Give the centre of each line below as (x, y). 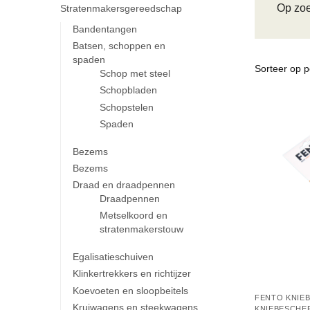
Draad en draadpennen (124, 185)
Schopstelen (127, 107)
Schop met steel (135, 74)
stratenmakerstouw (142, 229)
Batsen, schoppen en (119, 46)
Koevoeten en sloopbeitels (130, 290)
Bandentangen (104, 29)
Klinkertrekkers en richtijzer (131, 274)
